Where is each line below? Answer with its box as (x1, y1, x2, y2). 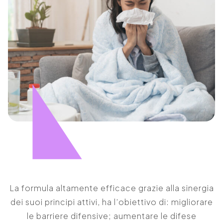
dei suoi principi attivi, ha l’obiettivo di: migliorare (10, 197, 213, 208)
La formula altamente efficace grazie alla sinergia (9, 183, 214, 194)
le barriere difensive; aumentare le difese (26, 211, 197, 222)
